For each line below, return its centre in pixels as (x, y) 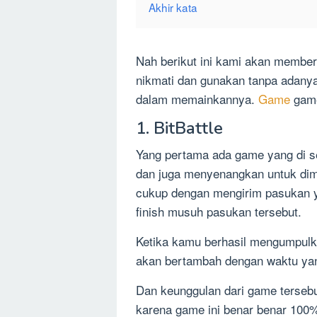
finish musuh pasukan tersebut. (219, 211)
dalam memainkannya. (197, 98)
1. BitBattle (179, 128)
